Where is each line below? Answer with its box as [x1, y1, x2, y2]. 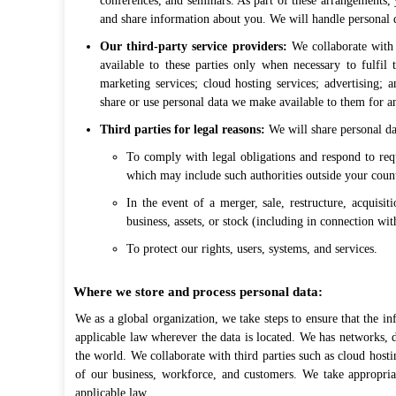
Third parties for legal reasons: [100, 123, 265, 136]
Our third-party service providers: [100, 40, 287, 53]
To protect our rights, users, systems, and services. [126, 242, 377, 255]
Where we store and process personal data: [73, 285, 323, 299]
